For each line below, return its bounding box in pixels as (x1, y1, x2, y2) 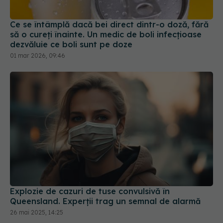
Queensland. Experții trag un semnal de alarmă (10, 161, 201, 171)
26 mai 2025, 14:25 (10, 173, 63, 181)
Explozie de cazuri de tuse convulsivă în (10, 151, 170, 161)
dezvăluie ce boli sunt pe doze (10, 4, 132, 15)
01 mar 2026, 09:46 (10, 17, 65, 25)
